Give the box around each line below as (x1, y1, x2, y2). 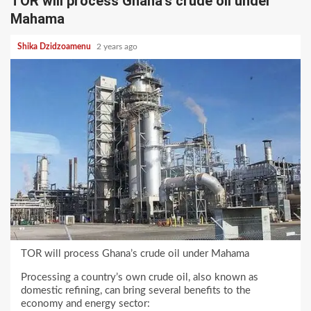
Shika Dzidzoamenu (17, 42, 93, 51)
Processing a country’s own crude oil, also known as (21, 271, 258, 283)
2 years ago (96, 42, 140, 51)
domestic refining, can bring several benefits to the (21, 285, 251, 296)
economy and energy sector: (21, 298, 150, 309)
